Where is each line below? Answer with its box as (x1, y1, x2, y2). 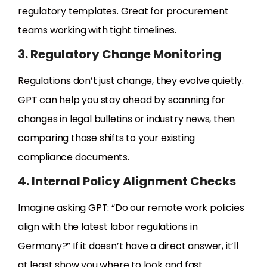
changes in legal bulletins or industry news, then (18, 112, 235, 126)
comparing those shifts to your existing (18, 131, 195, 145)
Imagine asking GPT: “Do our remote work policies (18, 201, 244, 215)
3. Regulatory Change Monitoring (18, 46, 221, 63)
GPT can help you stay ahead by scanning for (18, 93, 225, 107)
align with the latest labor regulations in (18, 220, 198, 234)
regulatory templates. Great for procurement (18, 4, 229, 18)
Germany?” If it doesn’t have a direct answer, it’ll (18, 239, 238, 253)
